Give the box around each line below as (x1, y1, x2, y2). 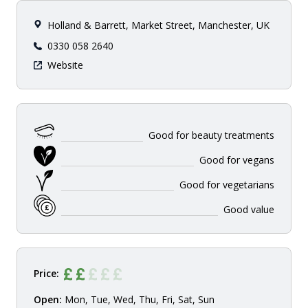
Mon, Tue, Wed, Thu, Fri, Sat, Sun (62, 293, 214, 306)
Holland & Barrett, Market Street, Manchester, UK (47, 19, 269, 32)
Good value (223, 202, 274, 216)
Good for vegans (199, 153, 274, 166)
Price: (34, 266, 59, 280)
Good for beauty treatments (148, 128, 274, 142)
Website (47, 58, 83, 71)
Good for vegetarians (179, 177, 274, 191)
